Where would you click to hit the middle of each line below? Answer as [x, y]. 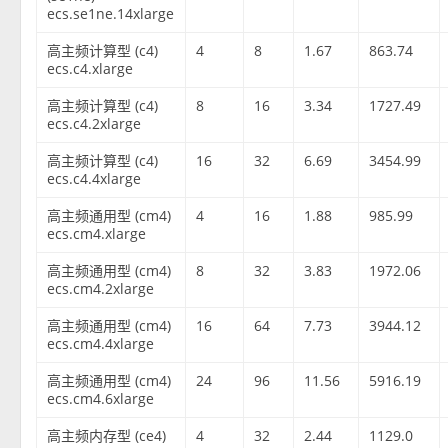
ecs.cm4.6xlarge [101, 399]
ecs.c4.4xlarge [94, 179]
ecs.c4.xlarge [90, 69]
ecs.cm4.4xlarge [101, 344]
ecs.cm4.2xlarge [101, 289]
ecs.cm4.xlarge [97, 234]
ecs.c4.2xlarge [94, 124]
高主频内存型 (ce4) [107, 436]
